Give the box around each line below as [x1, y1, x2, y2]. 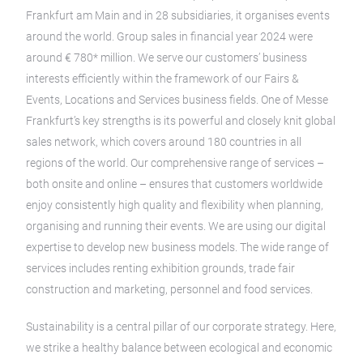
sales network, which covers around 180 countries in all [26, 135, 301, 148]
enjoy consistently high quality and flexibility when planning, [26, 199, 323, 211]
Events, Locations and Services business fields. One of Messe [26, 93, 328, 106]
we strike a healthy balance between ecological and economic [26, 341, 332, 354]
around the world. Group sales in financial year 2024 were [26, 30, 313, 43]
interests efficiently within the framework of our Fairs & [26, 72, 299, 85]
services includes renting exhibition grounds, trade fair [26, 262, 295, 275]
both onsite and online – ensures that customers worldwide [26, 177, 322, 190]
